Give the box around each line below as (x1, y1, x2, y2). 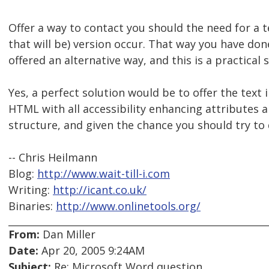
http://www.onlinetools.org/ (56, 199, 201, 214)
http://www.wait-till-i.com (37, 166, 170, 181)
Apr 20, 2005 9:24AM (38, 243, 145, 258)
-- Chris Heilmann (8, 150, 97, 165)
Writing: (8, 183, 53, 198)
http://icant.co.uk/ (53, 183, 147, 198)
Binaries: (8, 199, 56, 214)
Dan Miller (40, 227, 95, 242)
